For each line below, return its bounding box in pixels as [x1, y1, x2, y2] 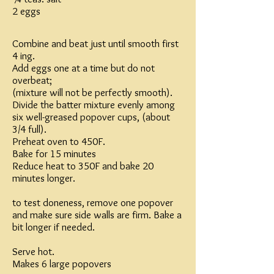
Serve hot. [12, 245, 54, 257]
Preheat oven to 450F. [12, 135, 105, 147]
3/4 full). [12, 123, 46, 135]
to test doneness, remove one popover [12, 196, 173, 209]
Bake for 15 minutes [12, 147, 96, 160]
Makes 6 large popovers [12, 257, 111, 270]
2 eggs [12, 5, 40, 17]
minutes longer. [12, 172, 75, 184]
